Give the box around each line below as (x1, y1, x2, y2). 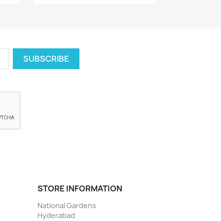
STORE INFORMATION (37, 183, 122, 194)
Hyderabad (37, 211, 75, 220)
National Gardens (37, 201, 96, 210)
